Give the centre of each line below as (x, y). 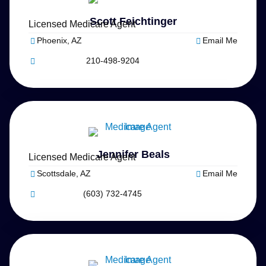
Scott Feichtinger (133, 22)
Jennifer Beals (133, 155)
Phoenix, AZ (59, 41)
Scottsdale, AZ (64, 174)
